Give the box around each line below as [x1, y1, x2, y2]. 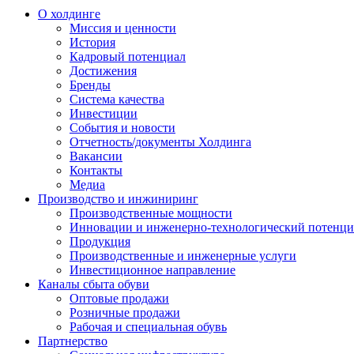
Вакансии [70, 149, 122, 164]
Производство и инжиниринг [38, 192, 198, 206]
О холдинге [38, 7, 100, 21]
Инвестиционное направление [70, 263, 235, 277]
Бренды [70, 78, 111, 92]
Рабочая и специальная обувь [70, 320, 227, 334]
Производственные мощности [70, 206, 232, 220]
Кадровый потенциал [70, 50, 186, 64]
